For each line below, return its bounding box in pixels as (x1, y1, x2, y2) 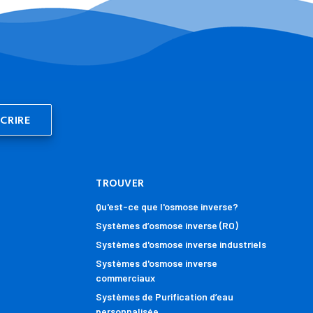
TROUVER (96, 175, 145, 193)
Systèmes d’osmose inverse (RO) (96, 219, 239, 231)
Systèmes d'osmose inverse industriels (96, 238, 267, 250)
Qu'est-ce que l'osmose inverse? (96, 200, 239, 212)
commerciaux (96, 271, 156, 284)
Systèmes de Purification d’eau (96, 290, 234, 303)
